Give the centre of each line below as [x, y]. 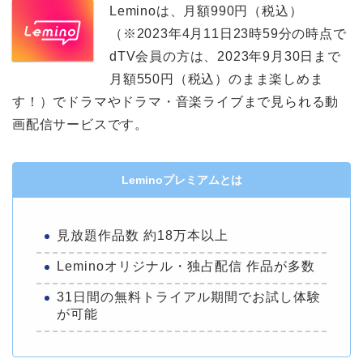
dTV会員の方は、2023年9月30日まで [225, 57]
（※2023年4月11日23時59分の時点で [228, 34]
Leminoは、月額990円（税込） [206, 11]
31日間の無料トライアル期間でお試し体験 [189, 297]
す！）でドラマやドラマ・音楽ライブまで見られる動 [176, 102]
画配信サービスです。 [80, 125]
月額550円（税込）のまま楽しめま [217, 79]
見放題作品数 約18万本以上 [143, 236]
